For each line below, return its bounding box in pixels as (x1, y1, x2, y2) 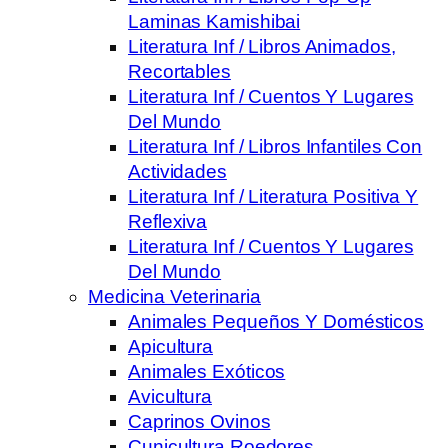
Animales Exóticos (128, 360, 286, 382)
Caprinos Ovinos (128, 410, 271, 432)
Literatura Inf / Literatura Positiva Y (128, 185, 419, 207)
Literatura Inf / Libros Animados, (128, 35, 396, 57)
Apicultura (128, 335, 213, 357)
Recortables (128, 60, 231, 82)
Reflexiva (128, 210, 208, 232)
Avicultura (128, 385, 212, 407)
